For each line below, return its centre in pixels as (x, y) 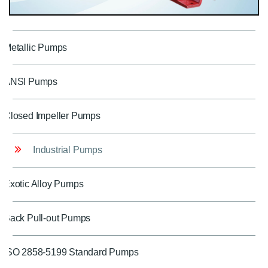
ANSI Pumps (31, 81)
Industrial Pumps (68, 150)
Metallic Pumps (36, 47)
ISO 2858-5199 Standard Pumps (71, 252)
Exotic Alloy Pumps (44, 184)
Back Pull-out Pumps (47, 218)
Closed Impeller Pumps (52, 115)
